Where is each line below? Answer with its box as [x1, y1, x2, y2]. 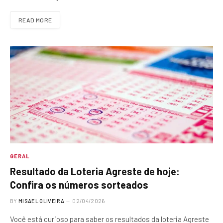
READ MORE [18, 16, 52, 24]
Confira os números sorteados [10, 179, 148, 191]
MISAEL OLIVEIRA [18, 198, 64, 205]
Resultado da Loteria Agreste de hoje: [10, 165, 180, 178]
